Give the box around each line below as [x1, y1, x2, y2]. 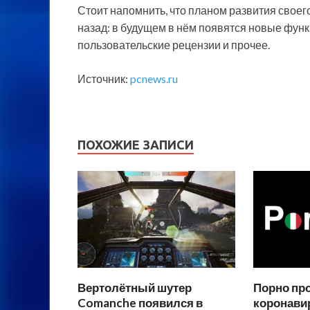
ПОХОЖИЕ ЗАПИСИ [77, 137, 194, 152]
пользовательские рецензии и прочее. [77, 37, 270, 51]
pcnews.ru [130, 71, 178, 85]
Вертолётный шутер [77, 280, 192, 295]
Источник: [77, 71, 130, 85]
